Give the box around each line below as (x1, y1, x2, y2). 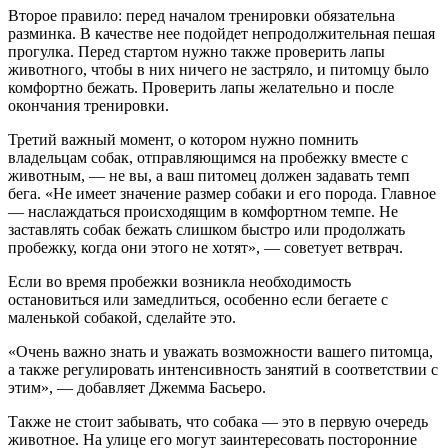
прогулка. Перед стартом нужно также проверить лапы (8, 43, 385, 61)
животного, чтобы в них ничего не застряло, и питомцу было (8, 61, 429, 79)
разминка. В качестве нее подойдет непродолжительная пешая (8, 25, 435, 43)
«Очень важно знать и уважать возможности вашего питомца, (8, 343, 433, 361)
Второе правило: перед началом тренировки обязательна (8, 7, 395, 25)
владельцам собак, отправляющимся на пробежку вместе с (8, 149, 408, 167)
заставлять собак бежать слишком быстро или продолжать (8, 221, 405, 239)
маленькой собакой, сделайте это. (8, 309, 236, 327)
